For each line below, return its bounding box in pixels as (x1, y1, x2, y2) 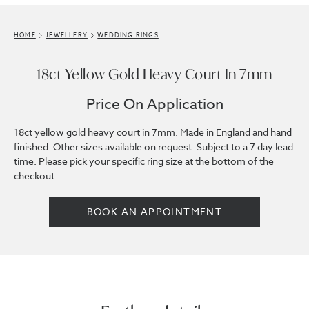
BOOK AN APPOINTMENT (86, 205, 223, 218)
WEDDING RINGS (97, 30, 159, 40)
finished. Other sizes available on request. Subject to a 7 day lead (14, 140, 293, 153)
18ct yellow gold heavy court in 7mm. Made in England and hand (14, 126, 292, 139)
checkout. (14, 169, 57, 182)
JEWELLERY (46, 30, 88, 40)
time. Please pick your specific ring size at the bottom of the (14, 154, 274, 168)
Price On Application (86, 94, 223, 113)
